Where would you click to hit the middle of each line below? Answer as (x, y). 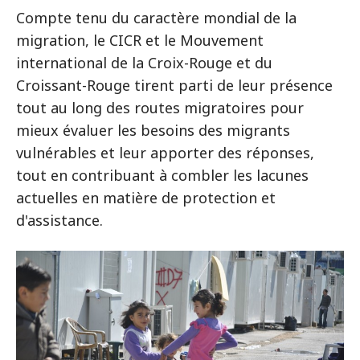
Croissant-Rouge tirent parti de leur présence (174, 85)
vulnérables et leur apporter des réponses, (165, 153)
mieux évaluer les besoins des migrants (153, 130)
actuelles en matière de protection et (146, 198)
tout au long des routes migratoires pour (160, 108)
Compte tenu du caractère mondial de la (156, 18)
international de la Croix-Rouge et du (144, 63)
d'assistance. (59, 220)
